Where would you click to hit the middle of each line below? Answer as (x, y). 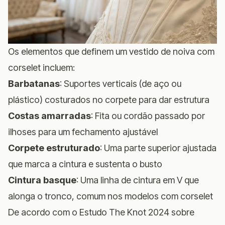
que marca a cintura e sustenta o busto (85, 164)
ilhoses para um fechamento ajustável (83, 132)
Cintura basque (42, 180)
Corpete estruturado (54, 148)
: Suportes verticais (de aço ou (121, 83)
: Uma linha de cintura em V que (138, 180)
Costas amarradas (49, 116)
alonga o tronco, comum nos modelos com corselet (110, 196)
